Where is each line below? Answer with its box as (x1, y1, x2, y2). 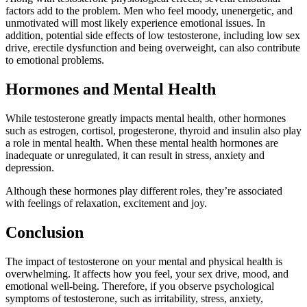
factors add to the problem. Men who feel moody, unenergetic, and (5, 4, 293, 16)
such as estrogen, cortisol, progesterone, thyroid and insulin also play (5, 124, 302, 136)
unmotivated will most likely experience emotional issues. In (5, 16, 265, 29)
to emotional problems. (5, 53, 104, 66)
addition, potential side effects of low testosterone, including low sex (5, 29, 300, 41)
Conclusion (5, 223, 84, 241)
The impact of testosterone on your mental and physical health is (5, 255, 282, 267)
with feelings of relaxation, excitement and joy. (5, 197, 207, 209)
